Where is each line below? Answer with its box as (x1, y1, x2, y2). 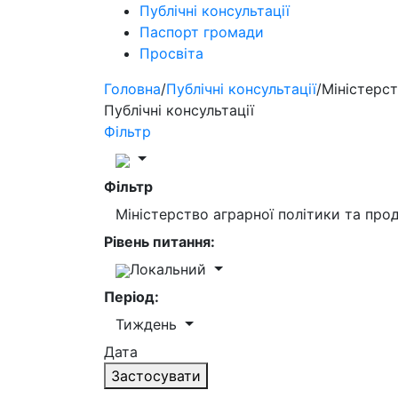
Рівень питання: (104, 233, 215, 251)
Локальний (130, 260, 211, 278)
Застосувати (111, 367, 201, 385)
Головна (104, 80, 161, 98)
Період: (104, 288, 159, 306)
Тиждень (115, 315, 181, 333)
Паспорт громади (139, 23, 264, 41)
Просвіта (139, 44, 203, 62)
